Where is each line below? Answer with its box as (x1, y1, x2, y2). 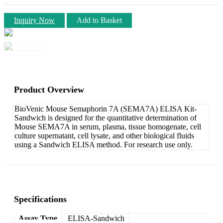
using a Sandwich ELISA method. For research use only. (14, 140, 193, 149)
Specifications (14, 194, 67, 204)
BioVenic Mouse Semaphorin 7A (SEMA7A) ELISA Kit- (14, 104, 197, 113)
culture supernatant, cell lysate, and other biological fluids (14, 131, 194, 140)
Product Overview (14, 84, 84, 95)
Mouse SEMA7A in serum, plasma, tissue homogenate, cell (14, 122, 201, 131)
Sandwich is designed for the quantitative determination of (14, 113, 197, 122)
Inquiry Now (14, 15, 55, 24)
